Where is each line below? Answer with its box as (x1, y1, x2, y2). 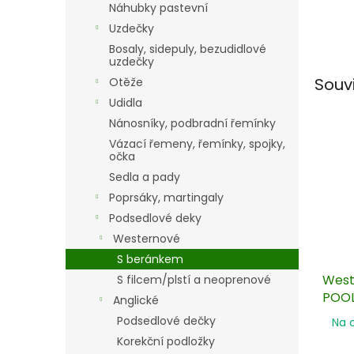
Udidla (109, 95, 142, 111)
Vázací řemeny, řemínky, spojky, (109, 136, 285, 152)
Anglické (113, 292, 159, 308)
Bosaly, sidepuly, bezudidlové (109, 41, 266, 57)
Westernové (113, 231, 180, 247)
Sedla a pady (109, 169, 180, 185)
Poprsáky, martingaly (109, 190, 224, 205)
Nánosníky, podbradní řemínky (109, 115, 276, 131)
